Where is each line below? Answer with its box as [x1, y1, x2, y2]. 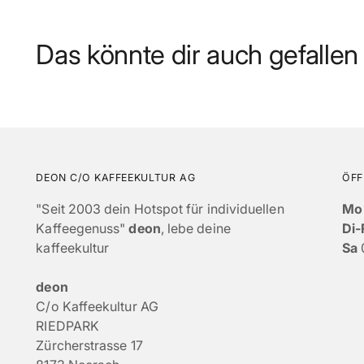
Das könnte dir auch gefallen [36, 38, 359, 71]
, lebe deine [160, 220, 231, 237]
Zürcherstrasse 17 [36, 337, 143, 354]
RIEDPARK [36, 318, 99, 335]
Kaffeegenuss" [36, 220, 129, 237]
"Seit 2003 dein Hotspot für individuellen [36, 201, 284, 218]
